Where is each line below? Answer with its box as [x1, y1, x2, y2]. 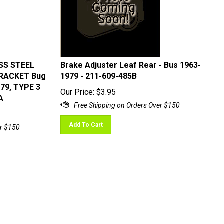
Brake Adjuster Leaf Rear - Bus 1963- [60, 56, 201, 65]
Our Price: [60, 83, 94, 92]
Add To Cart [68, 117, 103, 124]
